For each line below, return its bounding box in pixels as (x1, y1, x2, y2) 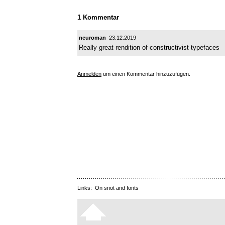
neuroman (79, 34, 106, 41)
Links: (77, 185, 95, 191)
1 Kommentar (77, 14, 119, 22)
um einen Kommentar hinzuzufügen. (101, 70, 190, 77)
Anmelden (77, 70, 101, 77)
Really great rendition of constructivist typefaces (79, 43, 219, 51)
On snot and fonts (95, 185, 139, 191)
